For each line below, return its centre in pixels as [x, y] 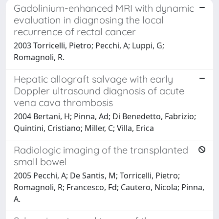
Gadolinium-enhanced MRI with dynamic [104, 8]
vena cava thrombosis [63, 102]
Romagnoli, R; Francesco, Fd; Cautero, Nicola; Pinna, [109, 187]
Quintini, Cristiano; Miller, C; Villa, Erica [84, 128]
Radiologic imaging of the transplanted [101, 150]
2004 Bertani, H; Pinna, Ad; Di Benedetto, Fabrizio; [105, 116]
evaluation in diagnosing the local [89, 20]
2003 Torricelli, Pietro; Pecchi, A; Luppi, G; [89, 45]
